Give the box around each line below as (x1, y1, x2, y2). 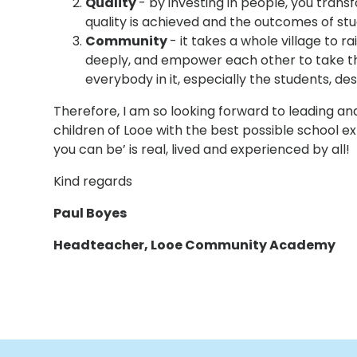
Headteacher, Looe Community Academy (53, 235, 336, 254)
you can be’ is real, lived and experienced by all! (53, 139, 351, 159)
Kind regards (53, 171, 133, 190)
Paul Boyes (53, 203, 127, 222)
